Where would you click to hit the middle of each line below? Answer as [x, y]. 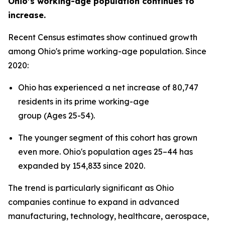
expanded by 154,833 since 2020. [82, 166]
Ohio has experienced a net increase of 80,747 [108, 88]
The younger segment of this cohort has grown [108, 138]
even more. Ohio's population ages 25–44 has [105, 152]
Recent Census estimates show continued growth [103, 37]
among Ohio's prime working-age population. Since [107, 51]
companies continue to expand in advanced [94, 202]
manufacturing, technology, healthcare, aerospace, [108, 216]
